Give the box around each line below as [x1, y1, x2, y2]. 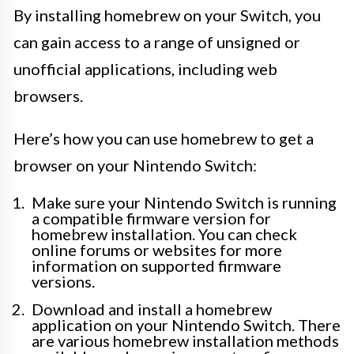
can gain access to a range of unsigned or [13, 32, 300, 51]
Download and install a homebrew [32, 299, 272, 318]
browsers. [13, 86, 83, 105]
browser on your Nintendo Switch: [13, 156, 257, 175]
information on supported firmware [32, 256, 281, 275]
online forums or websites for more [32, 240, 282, 259]
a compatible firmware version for [32, 209, 271, 228]
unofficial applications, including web [13, 59, 277, 78]
